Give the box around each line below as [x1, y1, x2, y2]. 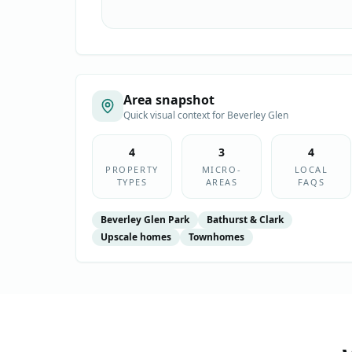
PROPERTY [105, 163, 159, 175]
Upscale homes [101, 230, 171, 244]
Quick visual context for [123, 108, 227, 122]
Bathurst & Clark [207, 213, 284, 226]
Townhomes [189, 230, 244, 244]
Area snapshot [123, 91, 214, 108]
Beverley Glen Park [101, 213, 189, 226]
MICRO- [201, 163, 242, 175]
